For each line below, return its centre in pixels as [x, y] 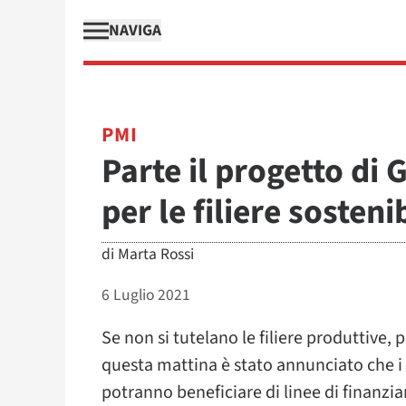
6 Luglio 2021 [146, 295]
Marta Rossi [156, 254]
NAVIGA [135, 30]
